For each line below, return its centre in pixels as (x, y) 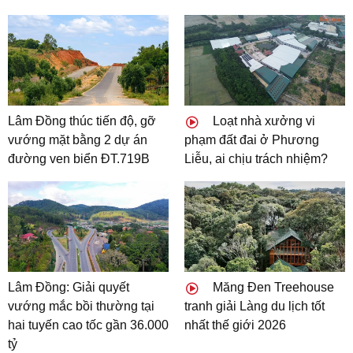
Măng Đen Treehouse (272, 287)
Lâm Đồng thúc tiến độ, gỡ (82, 121)
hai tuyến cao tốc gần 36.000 (88, 325)
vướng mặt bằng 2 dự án (78, 140)
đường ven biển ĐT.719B (79, 159)
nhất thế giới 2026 (235, 325)
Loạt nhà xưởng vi (262, 121)
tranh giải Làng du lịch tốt (255, 306)
